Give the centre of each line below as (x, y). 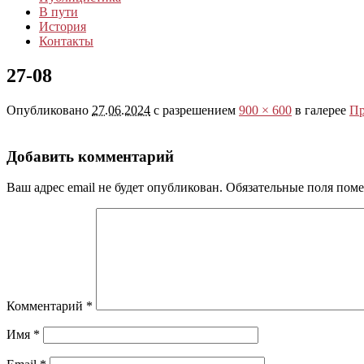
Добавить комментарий (90, 156)
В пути (58, 12)
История (63, 27)
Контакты (66, 41)
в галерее (321, 110)
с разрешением (195, 110)
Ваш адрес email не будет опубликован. (115, 188)
